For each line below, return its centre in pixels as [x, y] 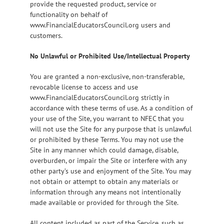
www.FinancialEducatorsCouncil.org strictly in [100, 97]
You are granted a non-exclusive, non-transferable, [107, 76]
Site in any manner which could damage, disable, [104, 150]
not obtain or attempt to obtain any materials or [104, 181]
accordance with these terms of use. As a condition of [111, 108]
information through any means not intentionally [105, 192]
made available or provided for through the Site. [104, 202]
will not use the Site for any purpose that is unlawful [111, 129]
